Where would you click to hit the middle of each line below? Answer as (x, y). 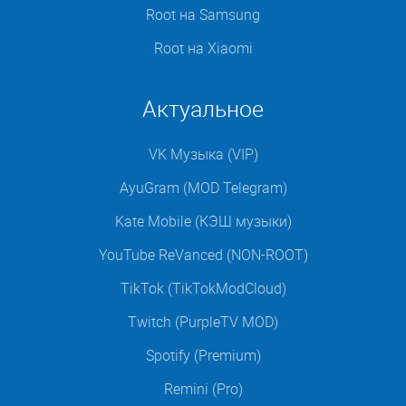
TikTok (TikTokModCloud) (203, 288)
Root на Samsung (203, 14)
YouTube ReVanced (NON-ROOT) (203, 255)
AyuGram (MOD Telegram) (203, 188)
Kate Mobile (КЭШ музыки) (203, 221)
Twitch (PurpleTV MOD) (203, 322)
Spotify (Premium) (203, 355)
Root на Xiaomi (203, 48)
